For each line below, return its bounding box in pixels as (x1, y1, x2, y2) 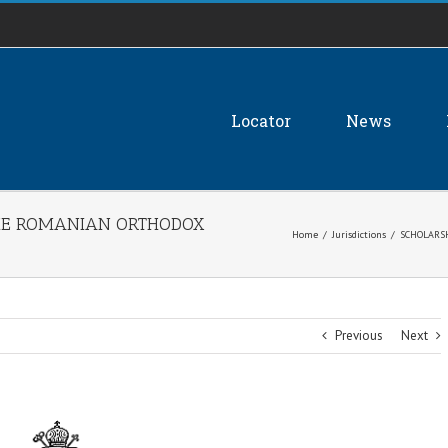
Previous (335, 327, 383, 344)
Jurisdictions (332, 228, 386, 241)
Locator (231, 109, 291, 131)
